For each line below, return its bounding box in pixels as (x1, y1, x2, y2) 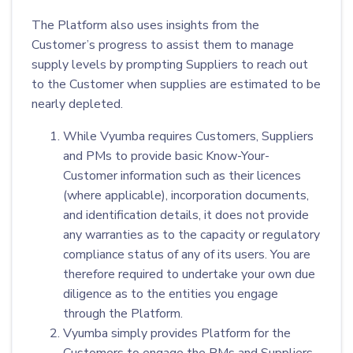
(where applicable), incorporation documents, (63, 187, 309, 204)
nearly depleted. (32, 95, 123, 113)
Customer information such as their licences (63, 167, 301, 184)
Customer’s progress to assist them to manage (32, 36, 294, 54)
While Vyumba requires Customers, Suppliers (63, 128, 314, 145)
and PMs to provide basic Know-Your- (63, 147, 269, 165)
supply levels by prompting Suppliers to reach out (32, 56, 308, 73)
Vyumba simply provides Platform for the (63, 325, 291, 342)
